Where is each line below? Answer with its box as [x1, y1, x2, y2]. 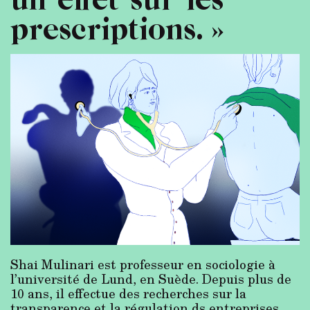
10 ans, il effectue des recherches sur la [10, 284, 246, 303]
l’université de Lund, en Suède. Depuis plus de [10, 270, 291, 289]
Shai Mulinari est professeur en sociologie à [10, 255, 275, 274]
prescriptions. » [10, 8, 225, 45]
